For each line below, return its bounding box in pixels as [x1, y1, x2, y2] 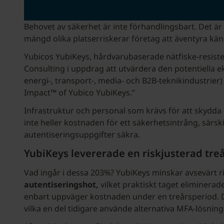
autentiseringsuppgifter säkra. [24, 128, 140, 140]
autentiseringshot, [24, 178, 100, 190]
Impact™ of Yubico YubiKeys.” [24, 86, 135, 98]
